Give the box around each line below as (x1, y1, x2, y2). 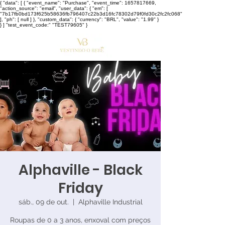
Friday (58, 178, 103, 198)
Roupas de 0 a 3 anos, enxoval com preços (10, 216, 151, 224)
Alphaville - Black (18, 160, 143, 180)
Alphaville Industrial (78, 198, 143, 206)
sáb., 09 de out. (18, 198, 69, 206)
